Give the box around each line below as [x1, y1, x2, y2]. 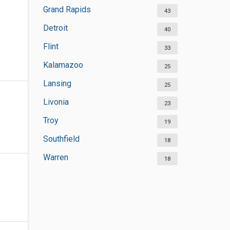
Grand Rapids [43, 5, 91, 14]
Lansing [43, 79, 71, 88]
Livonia [43, 97, 69, 107]
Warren [43, 152, 68, 162]
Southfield [43, 134, 80, 144]
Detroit [43, 23, 68, 33]
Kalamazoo [43, 60, 83, 70]
